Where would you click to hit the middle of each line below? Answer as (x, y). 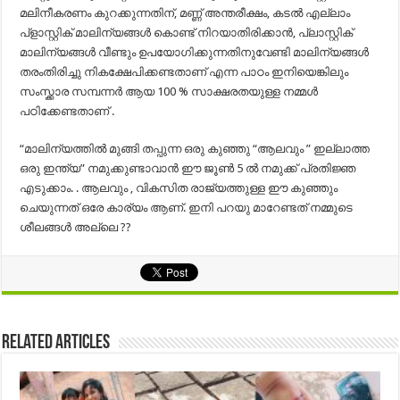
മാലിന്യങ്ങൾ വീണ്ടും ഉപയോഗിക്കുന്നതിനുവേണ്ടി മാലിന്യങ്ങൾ (195, 52)
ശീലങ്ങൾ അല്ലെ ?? (76, 227)
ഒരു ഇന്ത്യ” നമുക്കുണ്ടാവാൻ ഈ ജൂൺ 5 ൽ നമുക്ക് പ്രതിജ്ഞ (188, 168)
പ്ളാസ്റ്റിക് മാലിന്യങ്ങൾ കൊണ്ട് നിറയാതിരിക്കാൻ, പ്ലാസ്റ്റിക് (187, 32)
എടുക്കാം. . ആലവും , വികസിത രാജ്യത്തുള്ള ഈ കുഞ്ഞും (179, 187)
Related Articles (56, 343)
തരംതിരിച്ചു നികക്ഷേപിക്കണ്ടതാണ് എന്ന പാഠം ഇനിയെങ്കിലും (184, 71)
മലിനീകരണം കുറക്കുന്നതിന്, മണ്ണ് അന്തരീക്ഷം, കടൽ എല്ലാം (185, 12)
